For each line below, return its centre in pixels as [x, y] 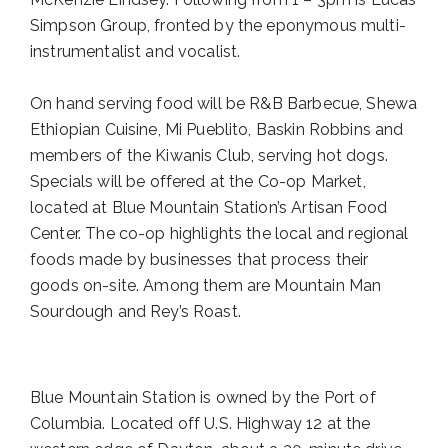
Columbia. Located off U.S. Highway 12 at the [200, 424]
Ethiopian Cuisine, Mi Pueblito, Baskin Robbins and [217, 130]
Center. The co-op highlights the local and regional [219, 234]
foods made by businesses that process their [199, 260]
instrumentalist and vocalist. [135, 52]
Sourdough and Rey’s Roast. [135, 312]
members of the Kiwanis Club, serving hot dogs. [209, 156]
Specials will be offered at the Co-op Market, [198, 182]
